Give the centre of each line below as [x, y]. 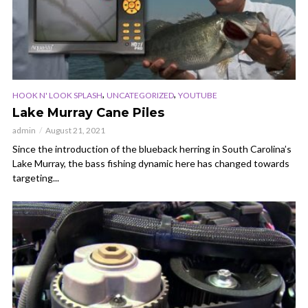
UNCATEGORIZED [140, 95]
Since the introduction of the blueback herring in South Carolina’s [152, 148]
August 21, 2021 [75, 130]
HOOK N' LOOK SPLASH [57, 95]
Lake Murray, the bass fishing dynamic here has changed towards [151, 163]
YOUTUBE [198, 95]
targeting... [36, 177]
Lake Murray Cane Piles [88, 112]
